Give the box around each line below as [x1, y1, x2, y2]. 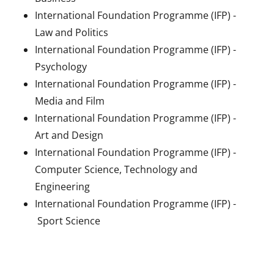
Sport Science [34, 214, 100, 228]
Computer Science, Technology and [34, 163, 198, 176]
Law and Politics [34, 26, 108, 39]
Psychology [34, 60, 87, 73]
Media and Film [34, 94, 105, 108]
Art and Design [34, 128, 103, 142]
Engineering [34, 180, 90, 193]
